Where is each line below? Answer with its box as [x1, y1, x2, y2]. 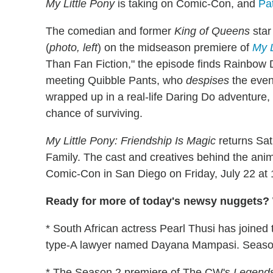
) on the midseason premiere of [97, 41, 252, 54]
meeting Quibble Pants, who [46, 74, 186, 87]
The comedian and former [46, 24, 174, 37]
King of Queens [174, 24, 250, 37]
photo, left [49, 41, 97, 54]
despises [186, 74, 229, 87]
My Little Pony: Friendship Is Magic [46, 134, 216, 147]
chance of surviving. [46, 107, 143, 119]
